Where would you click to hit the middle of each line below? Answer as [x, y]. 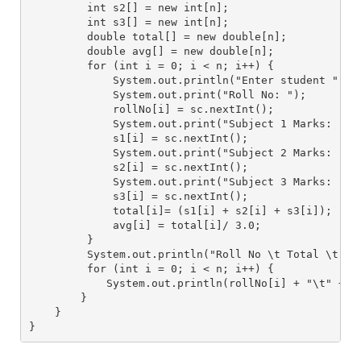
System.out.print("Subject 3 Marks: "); [193, 181]
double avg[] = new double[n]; [151, 51]
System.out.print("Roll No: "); [167, 94]
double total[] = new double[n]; [158, 36]
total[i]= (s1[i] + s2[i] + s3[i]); [180, 210]
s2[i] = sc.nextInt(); [138, 167]
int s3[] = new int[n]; [129, 22]
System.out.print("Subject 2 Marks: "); [193, 152]
